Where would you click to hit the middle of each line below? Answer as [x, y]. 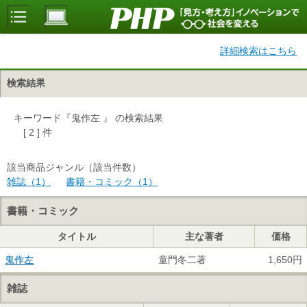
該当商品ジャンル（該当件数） [74, 167]
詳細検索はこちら [258, 51]
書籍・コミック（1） [112, 182]
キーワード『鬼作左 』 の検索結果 [88, 118]
